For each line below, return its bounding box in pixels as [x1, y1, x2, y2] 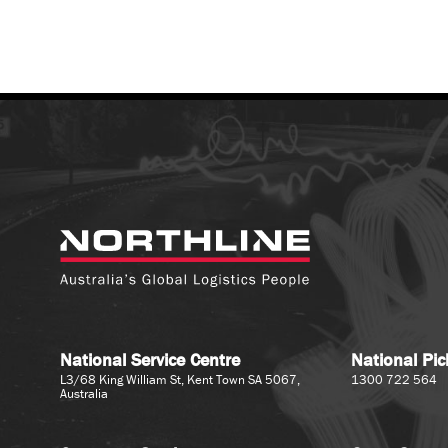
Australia [60, 384, 108, 402]
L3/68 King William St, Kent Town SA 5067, [60, 370, 300, 388]
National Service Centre [60, 348, 240, 372]
